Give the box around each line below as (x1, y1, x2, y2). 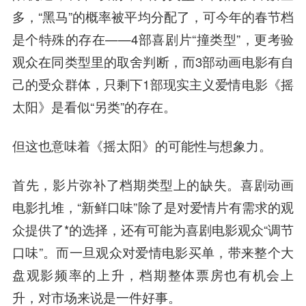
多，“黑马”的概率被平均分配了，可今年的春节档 (12, 8, 294, 26)
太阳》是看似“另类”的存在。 (12, 98, 176, 116)
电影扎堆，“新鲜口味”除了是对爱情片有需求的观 (12, 198, 294, 217)
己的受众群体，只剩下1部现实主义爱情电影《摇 (12, 75, 294, 94)
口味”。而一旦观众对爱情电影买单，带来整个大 (12, 243, 294, 262)
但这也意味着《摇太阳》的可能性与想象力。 (12, 137, 272, 155)
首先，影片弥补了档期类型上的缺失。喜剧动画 (12, 176, 294, 194)
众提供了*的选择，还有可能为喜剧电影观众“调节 (12, 221, 294, 239)
